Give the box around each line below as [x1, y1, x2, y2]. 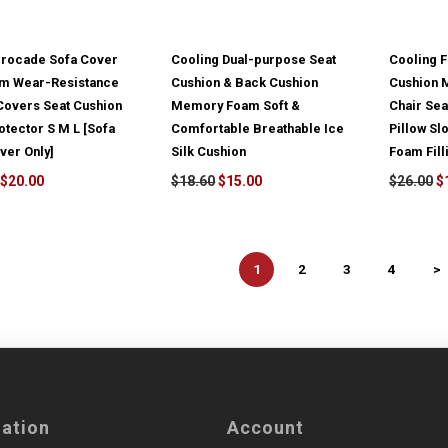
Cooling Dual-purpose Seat [171, 52, 337, 68]
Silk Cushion [171, 144, 247, 160]
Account [226, 417, 304, 439]
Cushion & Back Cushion [171, 75, 319, 91]
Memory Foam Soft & [171, 98, 301, 114]
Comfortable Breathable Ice [171, 121, 345, 137]
